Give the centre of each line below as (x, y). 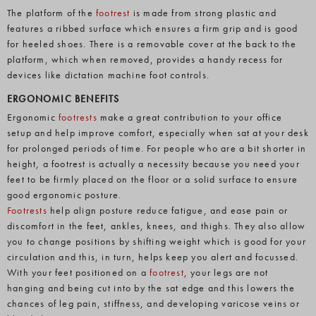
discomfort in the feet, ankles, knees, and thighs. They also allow (157, 226)
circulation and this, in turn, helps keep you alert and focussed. (153, 257)
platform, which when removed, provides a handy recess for (145, 59)
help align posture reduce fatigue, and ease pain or (168, 210)
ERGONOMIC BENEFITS (63, 99)
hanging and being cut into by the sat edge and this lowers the (151, 288)
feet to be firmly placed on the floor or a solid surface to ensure (153, 179)
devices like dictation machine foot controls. (108, 75)
